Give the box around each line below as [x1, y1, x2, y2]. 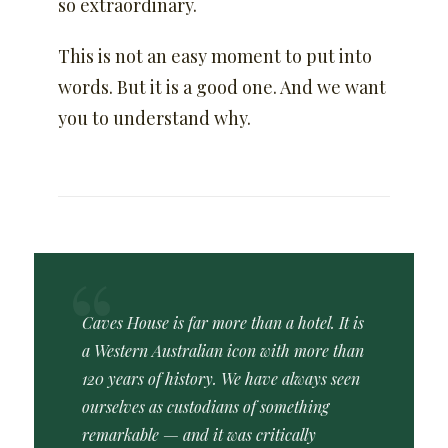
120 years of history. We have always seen [82, 368, 360, 389]
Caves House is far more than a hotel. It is [82, 312, 364, 333]
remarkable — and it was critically [82, 424, 316, 445]
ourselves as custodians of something [82, 396, 329, 417]
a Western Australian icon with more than [82, 340, 364, 361]
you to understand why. [58, 106, 251, 130]
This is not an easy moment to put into [58, 44, 372, 68]
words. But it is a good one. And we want [58, 75, 386, 99]
